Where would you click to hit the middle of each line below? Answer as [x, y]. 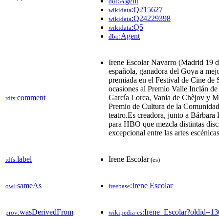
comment [31, 97]
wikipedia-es [125, 212]
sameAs [29, 185]
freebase [119, 186]
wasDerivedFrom [46, 212]
